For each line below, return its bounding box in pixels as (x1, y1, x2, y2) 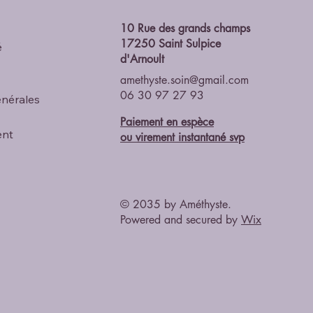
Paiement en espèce (120, 114, 214, 129)
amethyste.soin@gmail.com (120, 72, 249, 87)
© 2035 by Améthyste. (120, 196, 231, 212)
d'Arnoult (120, 51, 164, 66)
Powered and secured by (120, 212, 238, 227)
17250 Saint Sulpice (120, 36, 221, 51)
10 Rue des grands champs (120, 20, 250, 36)
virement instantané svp (136, 129, 245, 145)
